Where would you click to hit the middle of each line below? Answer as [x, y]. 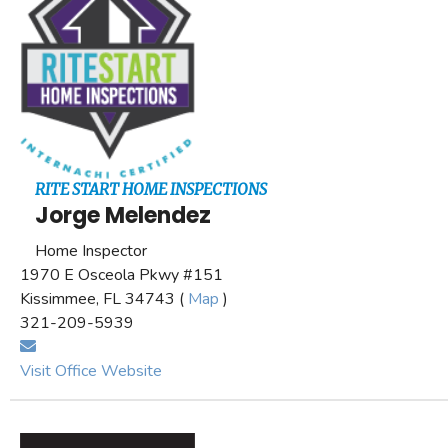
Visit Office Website [91, 370]
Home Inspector [91, 250]
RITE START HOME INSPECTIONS [151, 189]
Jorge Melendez [123, 215]
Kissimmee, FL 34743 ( [104, 298]
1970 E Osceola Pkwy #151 [121, 274]
